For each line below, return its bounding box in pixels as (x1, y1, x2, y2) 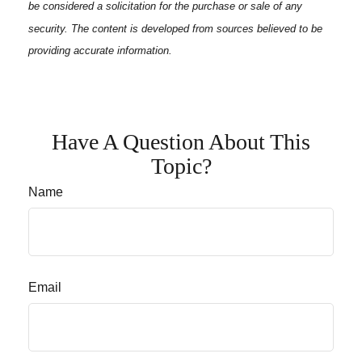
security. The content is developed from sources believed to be (28, 22, 322, 35)
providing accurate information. (28, 44, 172, 57)
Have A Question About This (52, 128, 310, 154)
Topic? (150, 153, 212, 179)
